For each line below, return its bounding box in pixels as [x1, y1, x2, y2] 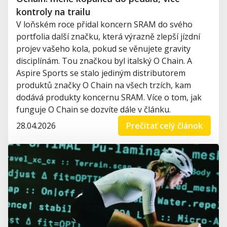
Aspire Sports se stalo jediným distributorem [16, 67, 185, 79]
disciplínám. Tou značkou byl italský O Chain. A [16, 55, 192, 66]
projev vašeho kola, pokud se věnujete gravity [16, 43, 191, 54]
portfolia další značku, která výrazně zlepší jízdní [16, 30, 200, 42]
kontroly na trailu [16, 5, 91, 18]
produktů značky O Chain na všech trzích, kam [16, 79, 191, 91]
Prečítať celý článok [126, 120, 203, 131]
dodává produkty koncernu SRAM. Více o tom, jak [16, 91, 202, 103]
